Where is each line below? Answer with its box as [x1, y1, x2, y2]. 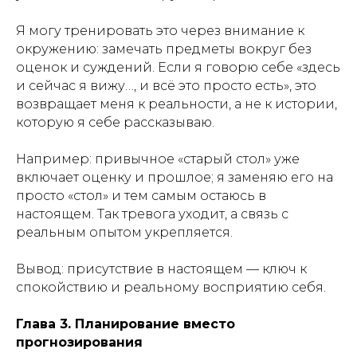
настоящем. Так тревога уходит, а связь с [16, 206, 288, 222]
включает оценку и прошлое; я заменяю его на [16, 170, 333, 185]
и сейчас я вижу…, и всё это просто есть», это [16, 78, 316, 93]
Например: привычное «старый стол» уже [16, 151, 300, 167]
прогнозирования [16, 335, 143, 350]
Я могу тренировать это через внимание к [16, 23, 304, 38]
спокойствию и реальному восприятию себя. [16, 280, 326, 295]
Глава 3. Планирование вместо [16, 316, 235, 331]
